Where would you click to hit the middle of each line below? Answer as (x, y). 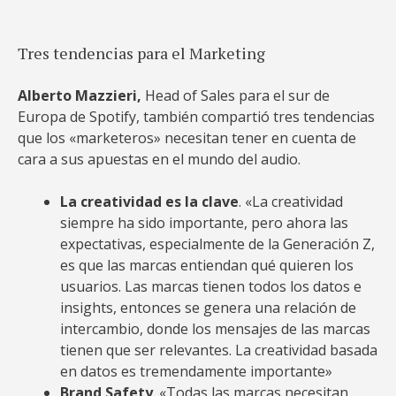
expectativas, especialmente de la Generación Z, (217, 244)
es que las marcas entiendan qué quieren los (207, 265)
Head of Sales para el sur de (237, 95)
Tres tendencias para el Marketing (141, 53)
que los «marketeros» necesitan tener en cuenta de (187, 138)
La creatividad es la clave (149, 202)
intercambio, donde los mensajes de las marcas (215, 329)
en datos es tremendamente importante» (196, 371)
